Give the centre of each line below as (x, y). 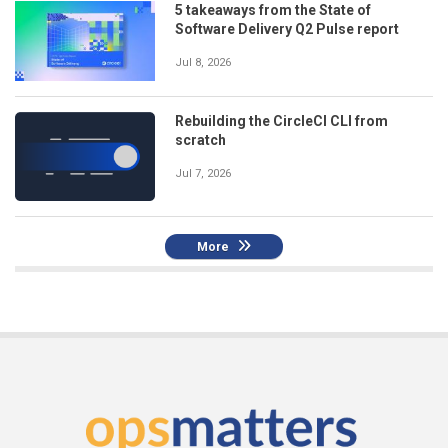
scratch (200, 140)
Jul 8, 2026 (203, 63)
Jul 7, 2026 (203, 174)
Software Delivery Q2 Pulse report (287, 29)
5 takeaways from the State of (273, 10)
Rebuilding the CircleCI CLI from (281, 121)
